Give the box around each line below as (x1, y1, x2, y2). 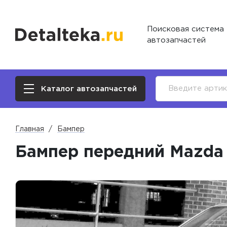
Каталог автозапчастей (41, 85, 137, 92)
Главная (15, 126, 44, 132)
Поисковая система (147, 25, 224, 32)
